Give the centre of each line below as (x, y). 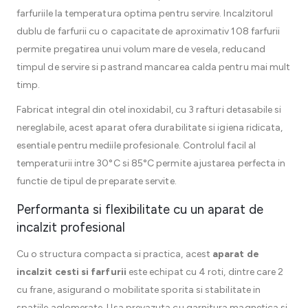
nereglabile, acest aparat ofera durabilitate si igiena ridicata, (150, 128)
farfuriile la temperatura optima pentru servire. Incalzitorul (145, 13)
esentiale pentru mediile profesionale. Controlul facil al (136, 145)
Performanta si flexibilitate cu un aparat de (140, 209)
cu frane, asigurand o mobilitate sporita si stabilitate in (139, 290)
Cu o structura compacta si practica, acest (115, 254)
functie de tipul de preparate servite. (97, 181)
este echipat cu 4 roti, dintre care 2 (205, 272)
